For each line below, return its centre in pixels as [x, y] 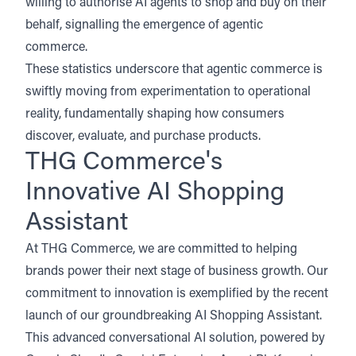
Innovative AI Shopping [155, 193]
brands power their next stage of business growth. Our [177, 272]
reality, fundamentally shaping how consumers [155, 114]
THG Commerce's [124, 163]
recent [311, 294]
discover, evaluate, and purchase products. [145, 137]
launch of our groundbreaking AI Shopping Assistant [172, 316]
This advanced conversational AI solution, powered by [175, 339]
